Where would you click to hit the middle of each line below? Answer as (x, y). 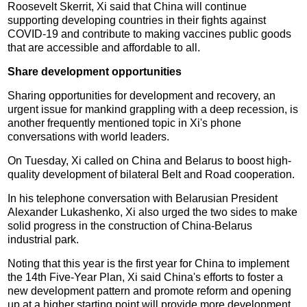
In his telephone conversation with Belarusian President (143, 198)
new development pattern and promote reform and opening (150, 291)
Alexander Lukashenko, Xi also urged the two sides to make (153, 212)
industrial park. (44, 239)
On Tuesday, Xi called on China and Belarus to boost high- (150, 160)
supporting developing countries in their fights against (137, 20)
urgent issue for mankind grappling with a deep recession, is (153, 109)
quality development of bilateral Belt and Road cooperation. (151, 174)
